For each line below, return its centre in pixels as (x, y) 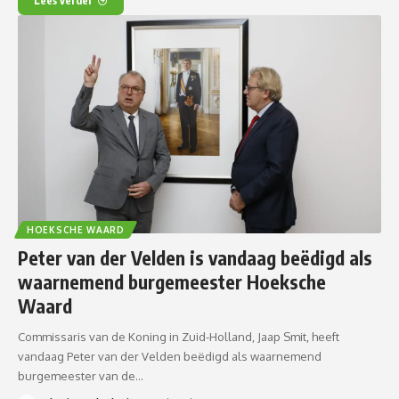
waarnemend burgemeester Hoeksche (172, 281)
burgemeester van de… (81, 375)
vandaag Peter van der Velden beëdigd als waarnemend (170, 356)
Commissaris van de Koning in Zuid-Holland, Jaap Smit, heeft (179, 336)
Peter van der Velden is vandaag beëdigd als (195, 257)
